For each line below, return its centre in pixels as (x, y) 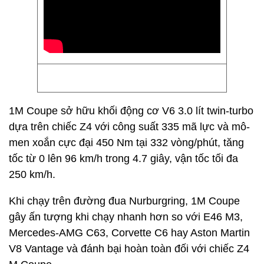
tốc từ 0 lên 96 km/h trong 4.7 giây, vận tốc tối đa (123, 159)
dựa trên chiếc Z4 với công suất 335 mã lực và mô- (129, 127)
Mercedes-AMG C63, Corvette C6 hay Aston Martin (129, 233)
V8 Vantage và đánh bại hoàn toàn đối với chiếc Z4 (129, 249)
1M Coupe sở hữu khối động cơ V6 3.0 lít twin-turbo (131, 111)
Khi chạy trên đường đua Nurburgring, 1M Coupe (124, 201)
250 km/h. (32, 174)
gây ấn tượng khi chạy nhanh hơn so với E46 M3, (126, 217)
